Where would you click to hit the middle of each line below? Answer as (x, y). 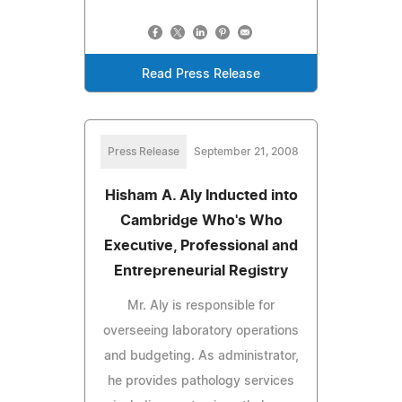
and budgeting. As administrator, (201, 356)
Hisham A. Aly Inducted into (201, 195)
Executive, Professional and (201, 245)
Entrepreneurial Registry (201, 271)
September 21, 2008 (246, 151)
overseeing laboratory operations (201, 331)
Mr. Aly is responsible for (201, 306)
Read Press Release (201, 74)
